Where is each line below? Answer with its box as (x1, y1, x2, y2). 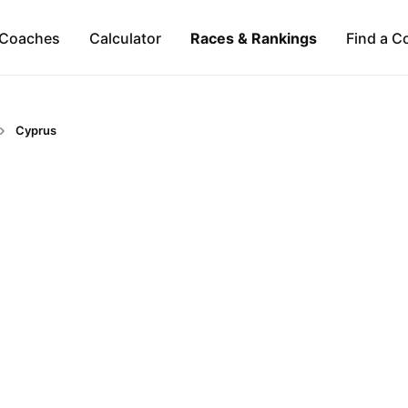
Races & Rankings (189, 28, 317, 47)
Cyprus (15, 123, 56, 138)
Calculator (88, 28, 161, 47)
